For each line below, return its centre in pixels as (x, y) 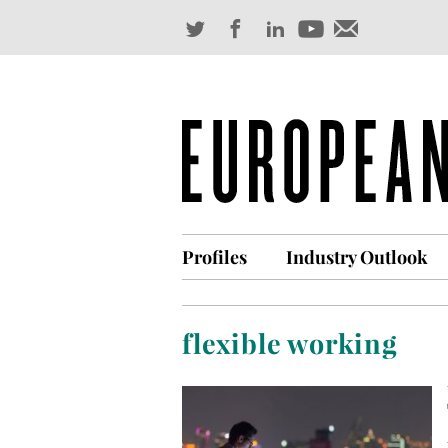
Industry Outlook (357, 257)
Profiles (214, 257)
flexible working (290, 343)
